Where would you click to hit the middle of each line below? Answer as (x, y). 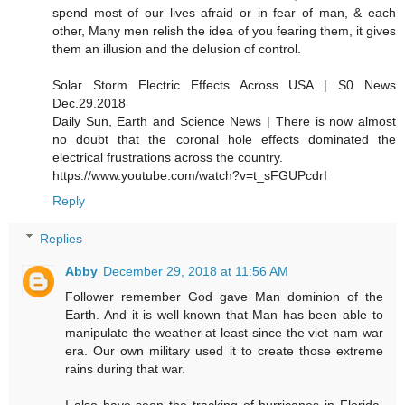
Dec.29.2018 (89, 104)
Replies (61, 238)
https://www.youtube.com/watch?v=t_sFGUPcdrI (190, 176)
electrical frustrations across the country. (168, 158)
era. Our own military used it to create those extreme (224, 350)
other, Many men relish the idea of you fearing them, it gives (224, 31)
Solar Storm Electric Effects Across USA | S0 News (224, 85)
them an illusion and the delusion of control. (177, 49)
